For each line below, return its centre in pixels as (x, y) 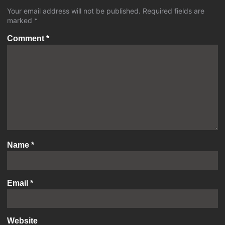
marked (21, 21)
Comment (27, 38)
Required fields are (174, 11)
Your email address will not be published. (74, 11)
